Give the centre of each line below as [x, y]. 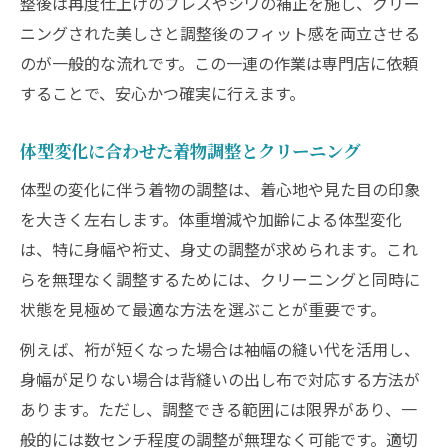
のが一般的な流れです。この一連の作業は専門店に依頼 [219, 63]
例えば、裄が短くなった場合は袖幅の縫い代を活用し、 [220, 349]
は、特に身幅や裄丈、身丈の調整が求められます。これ [219, 249]
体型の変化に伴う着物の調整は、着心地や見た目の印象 [220, 189]
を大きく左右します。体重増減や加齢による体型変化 [211, 219]
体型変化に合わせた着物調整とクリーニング [190, 150]
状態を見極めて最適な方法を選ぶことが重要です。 [203, 309]
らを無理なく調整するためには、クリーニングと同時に [220, 279]
